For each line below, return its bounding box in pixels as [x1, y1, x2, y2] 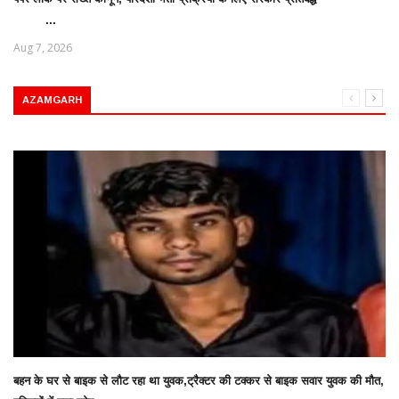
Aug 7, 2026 [13, 39, 72, 55]
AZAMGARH [22, 94, 82, 106]
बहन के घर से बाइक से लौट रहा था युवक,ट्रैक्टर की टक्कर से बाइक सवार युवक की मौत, [13, 374, 384, 388]
